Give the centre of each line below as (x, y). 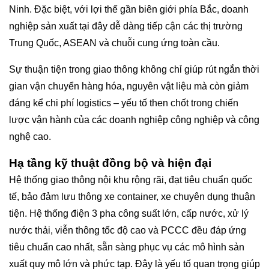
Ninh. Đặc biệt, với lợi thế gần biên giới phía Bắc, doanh (129, 9)
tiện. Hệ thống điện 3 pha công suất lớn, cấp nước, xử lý (129, 213)
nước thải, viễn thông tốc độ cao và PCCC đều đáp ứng (128, 230)
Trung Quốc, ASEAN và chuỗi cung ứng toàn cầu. (114, 43)
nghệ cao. (30, 136)
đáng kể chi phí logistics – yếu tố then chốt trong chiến (124, 103)
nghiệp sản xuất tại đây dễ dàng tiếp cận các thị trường (126, 26)
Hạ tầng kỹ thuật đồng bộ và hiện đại (110, 163)
